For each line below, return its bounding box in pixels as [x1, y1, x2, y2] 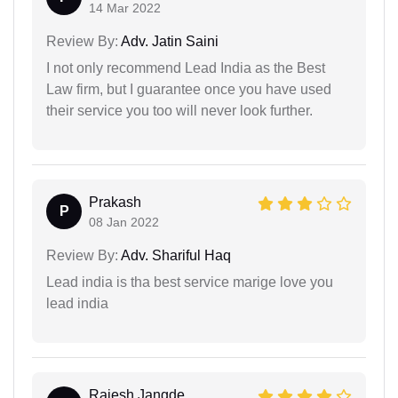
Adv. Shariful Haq [118, 247, 231, 263]
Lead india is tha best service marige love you [46, 274, 333, 290]
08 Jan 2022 [89, 214, 159, 229]
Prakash [89, 194, 141, 210]
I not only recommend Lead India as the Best [46, 60, 325, 76]
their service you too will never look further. [46, 102, 313, 118]
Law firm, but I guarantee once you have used [46, 81, 331, 97]
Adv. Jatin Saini [118, 33, 219, 49]
